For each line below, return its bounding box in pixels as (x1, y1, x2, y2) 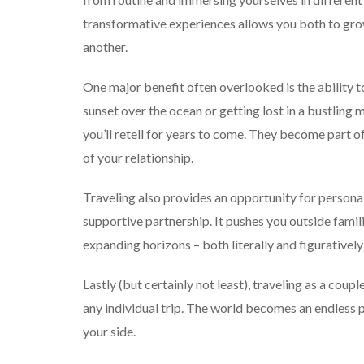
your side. (83, 323, 136, 340)
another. (83, 39, 128, 55)
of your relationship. (83, 149, 193, 166)
